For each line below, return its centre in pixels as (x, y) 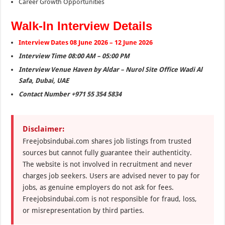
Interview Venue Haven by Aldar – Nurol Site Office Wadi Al (111, 69)
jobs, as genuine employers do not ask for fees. (98, 187)
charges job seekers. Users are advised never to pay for (111, 176)
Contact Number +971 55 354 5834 (70, 94)
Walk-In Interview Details (82, 26)
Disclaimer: (44, 129)
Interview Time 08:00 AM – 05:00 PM (74, 56)
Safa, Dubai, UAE (44, 80)
